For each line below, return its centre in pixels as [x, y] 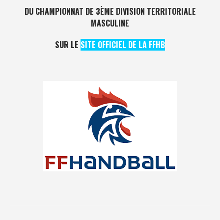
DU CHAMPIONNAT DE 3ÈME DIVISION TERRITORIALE [110, 11]
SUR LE [68, 44]
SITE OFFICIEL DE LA [114, 44]
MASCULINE [110, 23]
